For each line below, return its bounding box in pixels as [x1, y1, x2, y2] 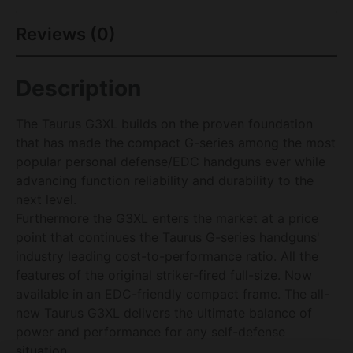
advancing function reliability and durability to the [16, 172, 314, 188]
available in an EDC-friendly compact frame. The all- [16, 285, 329, 302]
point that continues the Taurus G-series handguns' [16, 229, 320, 245]
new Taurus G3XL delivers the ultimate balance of [16, 304, 312, 321]
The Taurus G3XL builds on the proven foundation [16, 115, 313, 132]
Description [16, 74, 141, 102]
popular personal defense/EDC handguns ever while [16, 153, 325, 169]
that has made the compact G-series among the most [16, 134, 336, 150]
